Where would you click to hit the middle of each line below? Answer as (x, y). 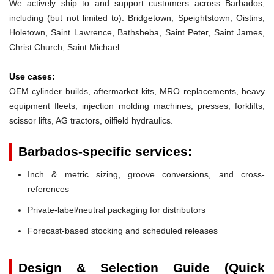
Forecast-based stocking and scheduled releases (123, 230)
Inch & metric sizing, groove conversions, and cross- (146, 174)
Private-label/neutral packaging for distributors (117, 209)
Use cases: (32, 76)
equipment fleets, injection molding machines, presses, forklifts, (137, 106)
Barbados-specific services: (105, 151)
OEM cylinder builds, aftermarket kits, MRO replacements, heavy (137, 91)
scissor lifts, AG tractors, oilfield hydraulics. (91, 120)
